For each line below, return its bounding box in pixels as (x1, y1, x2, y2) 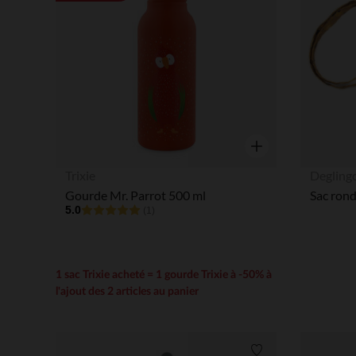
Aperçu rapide (244, 158, 322, 174)
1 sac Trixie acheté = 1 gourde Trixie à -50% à (55, 269, 272, 281)
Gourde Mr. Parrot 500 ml (64, 187, 206, 203)
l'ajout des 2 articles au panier (55, 285, 199, 297)
